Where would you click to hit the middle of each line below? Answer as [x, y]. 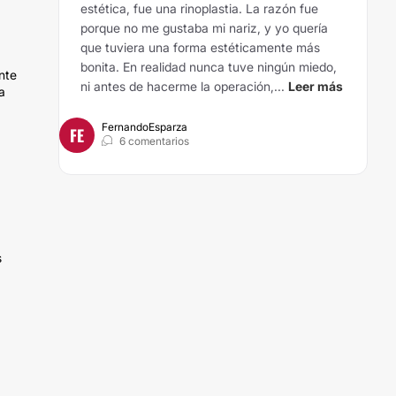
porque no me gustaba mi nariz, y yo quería [204, 28]
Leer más [316, 86]
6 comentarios [154, 141]
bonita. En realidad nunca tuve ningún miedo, [209, 67]
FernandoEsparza [145, 127]
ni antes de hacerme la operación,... [183, 86]
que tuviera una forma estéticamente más [200, 47]
